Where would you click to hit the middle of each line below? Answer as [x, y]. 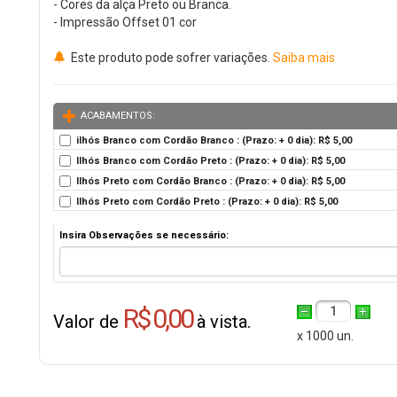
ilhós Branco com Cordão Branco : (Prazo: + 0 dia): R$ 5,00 [214, 140]
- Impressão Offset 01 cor [125, 22]
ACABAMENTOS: [118, 116]
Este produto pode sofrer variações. [171, 58]
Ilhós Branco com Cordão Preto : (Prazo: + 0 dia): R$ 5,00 [210, 161]
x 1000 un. [325, 336]
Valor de [88, 322]
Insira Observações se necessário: [144, 235]
